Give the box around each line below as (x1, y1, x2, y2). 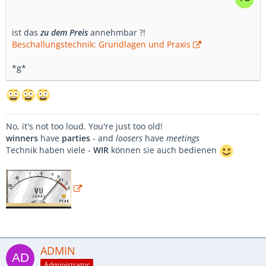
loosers (116, 132, 142, 144)
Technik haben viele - (6, 144, 93, 156)
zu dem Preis (40, 27, 90, 38)
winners (6, 132, 38, 144)
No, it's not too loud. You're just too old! (6, 121, 163, 132)
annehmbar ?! (90, 27, 145, 38)
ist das (12, 27, 40, 38)
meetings (166, 132, 199, 144)
